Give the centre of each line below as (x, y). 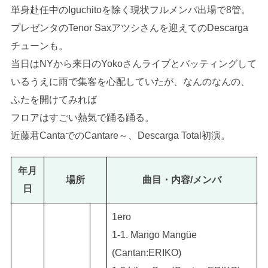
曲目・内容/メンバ (182, 180)
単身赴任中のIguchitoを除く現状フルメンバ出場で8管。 (130, 10)
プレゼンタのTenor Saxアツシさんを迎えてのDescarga (129, 28)
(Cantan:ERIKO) (146, 253)
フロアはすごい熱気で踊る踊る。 (82, 118)
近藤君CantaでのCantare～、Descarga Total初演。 (120, 135)
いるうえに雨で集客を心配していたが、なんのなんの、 (130, 82)
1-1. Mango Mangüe (154, 235)
